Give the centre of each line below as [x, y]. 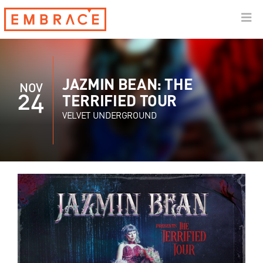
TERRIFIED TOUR [120, 102]
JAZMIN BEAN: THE [128, 85]
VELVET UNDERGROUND [109, 116]
